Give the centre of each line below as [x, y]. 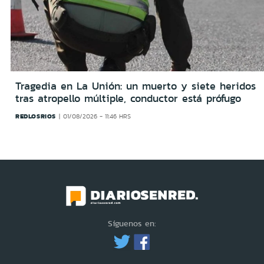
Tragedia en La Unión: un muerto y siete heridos [136, 86]
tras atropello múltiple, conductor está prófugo [128, 98]
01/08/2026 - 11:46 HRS [97, 116]
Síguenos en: [132, 224]
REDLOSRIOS [36, 116]
